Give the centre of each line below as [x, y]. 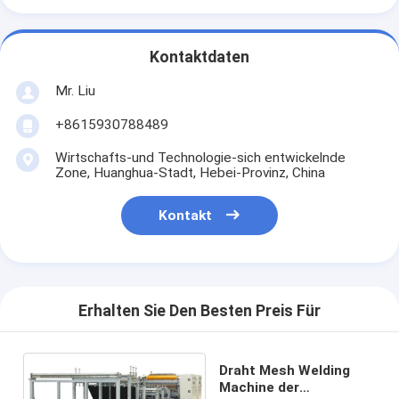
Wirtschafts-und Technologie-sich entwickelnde [200, 157]
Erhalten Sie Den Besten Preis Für [199, 311]
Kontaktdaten [199, 57]
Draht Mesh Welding [285, 370]
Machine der [260, 387]
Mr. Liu [75, 90]
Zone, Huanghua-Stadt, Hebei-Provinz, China [190, 172]
